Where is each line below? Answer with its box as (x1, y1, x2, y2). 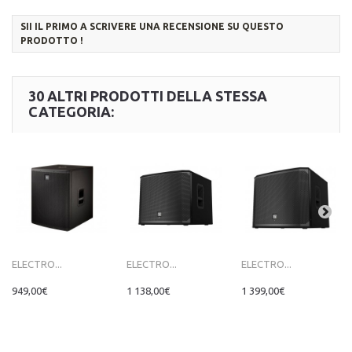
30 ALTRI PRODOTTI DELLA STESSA (28, 88, 267, 104)
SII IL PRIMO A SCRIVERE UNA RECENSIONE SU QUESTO (20, 21, 284, 32)
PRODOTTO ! (20, 35, 83, 46)
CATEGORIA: (28, 104, 114, 120)
